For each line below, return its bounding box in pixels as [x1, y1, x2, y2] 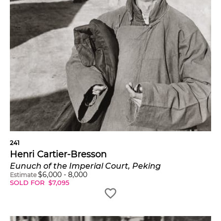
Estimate [10, 171, 37, 179]
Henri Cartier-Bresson [10, 149, 107, 160]
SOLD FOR [10, 179, 46, 187]
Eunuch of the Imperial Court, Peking [10, 161, 161, 171]
